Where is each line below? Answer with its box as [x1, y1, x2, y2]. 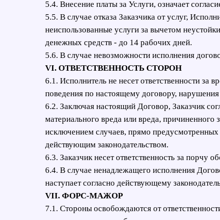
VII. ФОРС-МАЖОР [45, 191, 123, 200]
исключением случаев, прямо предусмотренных [45, 127, 219, 137]
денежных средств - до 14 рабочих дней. [45, 38, 192, 47]
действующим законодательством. [45, 140, 168, 149]
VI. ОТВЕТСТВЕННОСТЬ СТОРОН [45, 63, 182, 73]
